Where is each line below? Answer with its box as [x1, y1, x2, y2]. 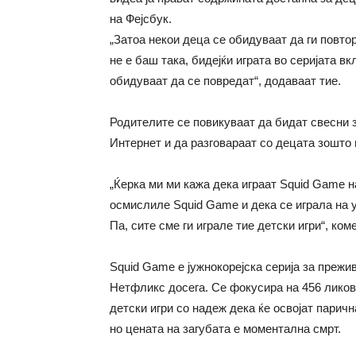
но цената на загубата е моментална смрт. [110, 322, 341, 335]
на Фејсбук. [110, 12, 172, 25]
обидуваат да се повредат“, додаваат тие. [110, 74, 341, 87]
